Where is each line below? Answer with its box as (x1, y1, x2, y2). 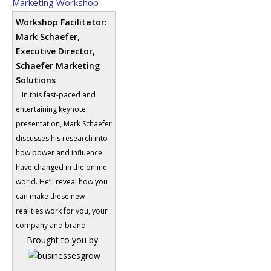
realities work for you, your (16, 206, 108, 217)
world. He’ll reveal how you (16, 177, 108, 188)
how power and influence (16, 148, 102, 158)
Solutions (16, 74, 56, 87)
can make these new (16, 191, 85, 202)
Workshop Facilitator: (16, 16, 107, 28)
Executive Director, (16, 45, 95, 57)
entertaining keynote (16, 104, 86, 115)
